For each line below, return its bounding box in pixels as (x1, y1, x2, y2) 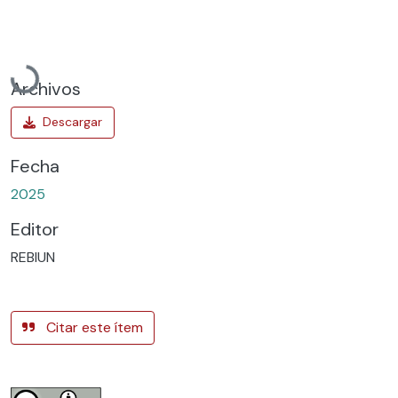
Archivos (11, 76, 81, 100)
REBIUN (11, 247, 55, 267)
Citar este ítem (43, 317, 143, 337)
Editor (11, 217, 59, 241)
